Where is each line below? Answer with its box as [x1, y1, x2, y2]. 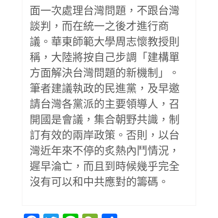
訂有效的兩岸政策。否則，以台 [30, 128, 180, 141]
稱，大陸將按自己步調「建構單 [30, 50, 180, 63]
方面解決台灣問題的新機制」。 [30, 66, 180, 79]
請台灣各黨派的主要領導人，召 [30, 97, 180, 110]
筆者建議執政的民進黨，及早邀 [30, 81, 180, 94]
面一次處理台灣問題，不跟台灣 [30, 3, 180, 17]
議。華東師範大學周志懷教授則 [30, 35, 180, 48]
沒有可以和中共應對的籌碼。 [30, 175, 169, 188]
